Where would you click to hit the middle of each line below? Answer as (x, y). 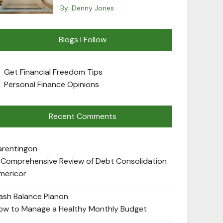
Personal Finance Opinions (52, 84)
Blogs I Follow (83, 39)
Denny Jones (93, 8)
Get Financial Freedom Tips (53, 72)
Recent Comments (83, 116)
